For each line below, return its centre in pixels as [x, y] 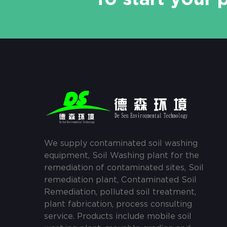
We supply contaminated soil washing [121, 143]
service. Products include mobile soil [118, 216]
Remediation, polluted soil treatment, [120, 192]
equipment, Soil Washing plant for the [122, 156]
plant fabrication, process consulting [118, 204]
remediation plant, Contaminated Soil [120, 180]
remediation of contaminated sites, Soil [124, 168]
